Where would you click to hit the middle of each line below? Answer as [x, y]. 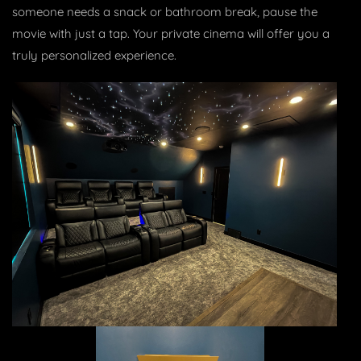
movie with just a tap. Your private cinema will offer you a [171, 34]
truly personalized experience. [94, 56]
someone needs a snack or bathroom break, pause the [165, 12]
